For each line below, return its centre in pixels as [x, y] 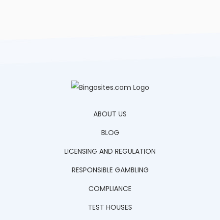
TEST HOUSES [110, 207]
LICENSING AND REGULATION [110, 151]
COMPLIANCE [110, 189]
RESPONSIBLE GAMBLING [110, 170]
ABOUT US [110, 114]
